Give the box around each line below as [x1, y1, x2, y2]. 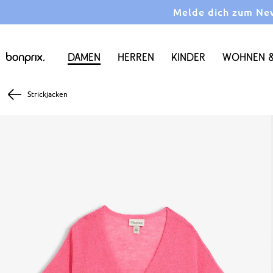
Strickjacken [27, 90, 68, 99]
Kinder [171, 51, 205, 63]
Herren [118, 51, 154, 63]
